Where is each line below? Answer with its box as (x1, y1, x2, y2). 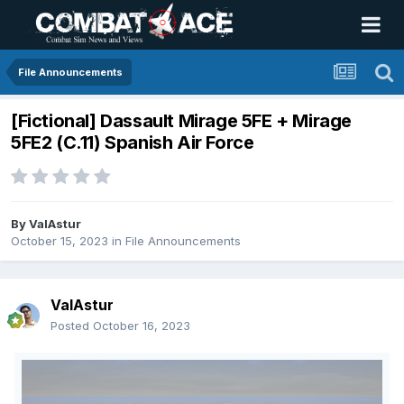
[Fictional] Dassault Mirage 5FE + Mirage (11, 110, 353, 133)
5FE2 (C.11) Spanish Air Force (11, 132, 254, 154)
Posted (50, 318, 93, 334)
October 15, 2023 (11, 234, 108, 249)
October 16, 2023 (93, 318, 190, 334)
